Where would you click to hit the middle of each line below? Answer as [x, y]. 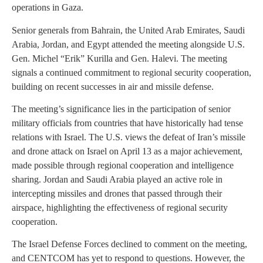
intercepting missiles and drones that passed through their [117, 193]
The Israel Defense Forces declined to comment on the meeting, [129, 244]
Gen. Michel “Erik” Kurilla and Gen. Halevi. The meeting [119, 58]
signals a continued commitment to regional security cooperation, [131, 72]
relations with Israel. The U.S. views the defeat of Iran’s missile [129, 137]
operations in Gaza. [48, 8]
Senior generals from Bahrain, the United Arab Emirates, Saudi [128, 30]
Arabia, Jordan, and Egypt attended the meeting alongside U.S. [128, 44]
